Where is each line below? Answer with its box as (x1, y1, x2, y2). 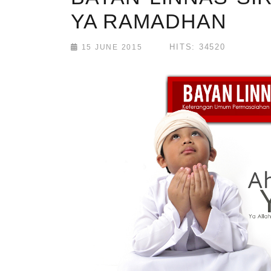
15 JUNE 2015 (78, 42, 143, 51)
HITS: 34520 (169, 42, 226, 51)
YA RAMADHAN (71, 9, 227, 33)
